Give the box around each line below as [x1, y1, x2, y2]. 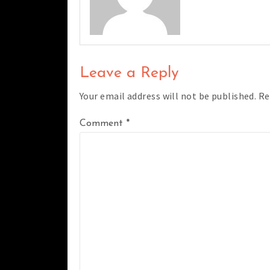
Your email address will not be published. [80, 90, 257, 102]
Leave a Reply [80, 66, 179, 81]
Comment [80, 119, 126, 129]
